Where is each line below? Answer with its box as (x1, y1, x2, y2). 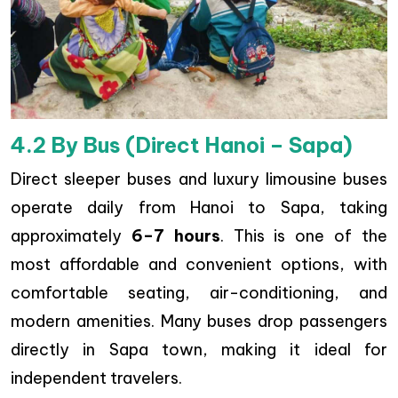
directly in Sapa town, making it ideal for (11, 339, 387, 361)
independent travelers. (11, 368, 182, 389)
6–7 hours (131, 226, 220, 247)
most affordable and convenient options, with (11, 254, 387, 275)
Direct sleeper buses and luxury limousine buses (11, 169, 387, 190)
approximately (11, 226, 131, 247)
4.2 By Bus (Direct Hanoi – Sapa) (11, 132, 353, 159)
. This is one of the (219, 226, 388, 247)
